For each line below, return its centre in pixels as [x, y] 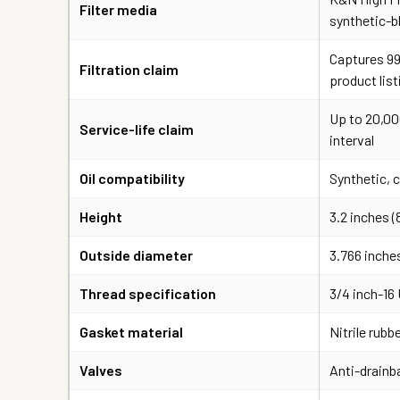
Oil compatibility [132, 178]
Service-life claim [137, 129]
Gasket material [131, 332]
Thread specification [148, 293]
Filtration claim [129, 69]
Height [101, 217]
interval [352, 140]
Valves [101, 370]
